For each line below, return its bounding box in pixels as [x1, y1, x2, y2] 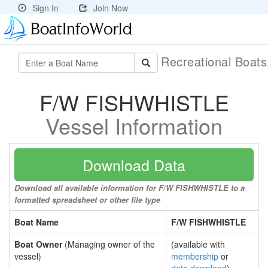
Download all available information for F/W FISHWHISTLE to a [14, 182, 245, 193]
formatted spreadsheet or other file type [14, 194, 160, 205]
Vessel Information [45, 110, 223, 141]
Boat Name [14, 216, 59, 228]
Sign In [32, 2, 59, 14]
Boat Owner [14, 238, 62, 250]
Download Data [83, 154, 185, 175]
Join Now [93, 2, 128, 14]
